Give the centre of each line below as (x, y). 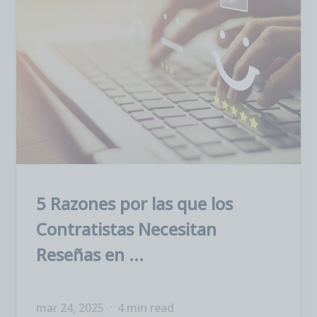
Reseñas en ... (90, 254)
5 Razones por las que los (134, 203)
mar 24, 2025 (71, 308)
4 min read (146, 308)
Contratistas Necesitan (126, 229)
